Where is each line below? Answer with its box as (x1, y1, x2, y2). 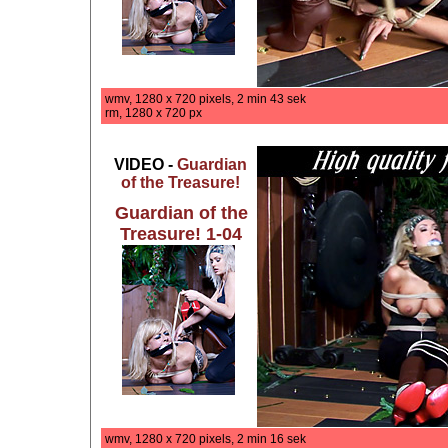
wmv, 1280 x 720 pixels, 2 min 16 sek (105, 432, 306, 446)
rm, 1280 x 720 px (105, 106, 202, 120)
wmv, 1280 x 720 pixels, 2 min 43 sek (105, 92, 306, 106)
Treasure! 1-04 (120, 224, 242, 244)
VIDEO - (114, 156, 177, 173)
